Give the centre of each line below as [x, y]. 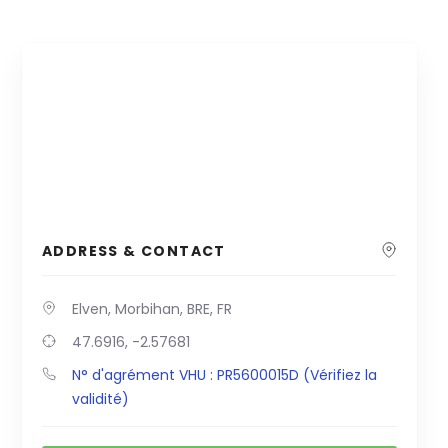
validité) [100, 399]
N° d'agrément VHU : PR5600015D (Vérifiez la [224, 375]
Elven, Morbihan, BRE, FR [152, 309]
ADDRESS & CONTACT [134, 251]
